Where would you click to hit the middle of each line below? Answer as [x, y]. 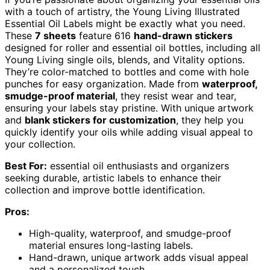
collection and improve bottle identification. [105, 190]
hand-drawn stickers [183, 36]
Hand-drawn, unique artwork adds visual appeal [139, 258]
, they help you [210, 120]
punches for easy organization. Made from [103, 84]
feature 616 [105, 36]
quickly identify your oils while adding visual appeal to [129, 132]
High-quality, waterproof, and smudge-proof [130, 234]
